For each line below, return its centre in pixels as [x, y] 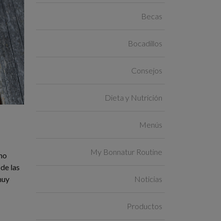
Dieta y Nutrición [133, 97]
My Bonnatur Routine [126, 151]
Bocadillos [145, 43]
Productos [145, 206]
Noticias [148, 179]
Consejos [147, 70]
